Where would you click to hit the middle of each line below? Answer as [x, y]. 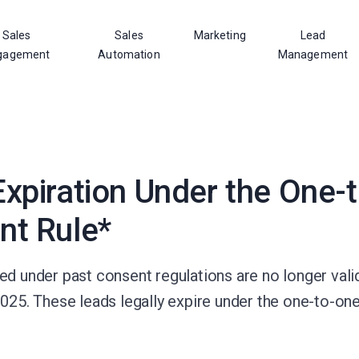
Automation [129, 54]
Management [313, 54]
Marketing [220, 35]
